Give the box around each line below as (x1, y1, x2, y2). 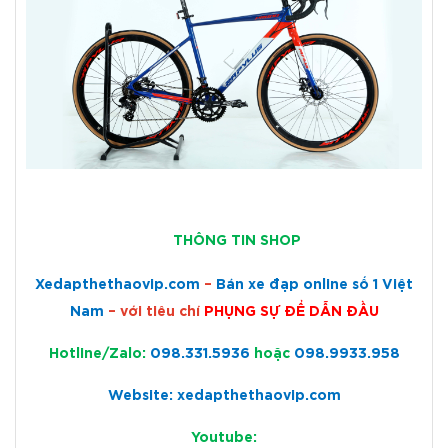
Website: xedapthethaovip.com (107, 390, 341, 403)
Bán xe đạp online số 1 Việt (216, 279, 413, 292)
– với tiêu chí (107, 306, 204, 319)
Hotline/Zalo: (48, 348, 150, 361)
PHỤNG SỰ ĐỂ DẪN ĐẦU (203, 306, 379, 319)
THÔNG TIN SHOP (172, 235, 301, 248)
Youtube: (191, 432, 257, 445)
